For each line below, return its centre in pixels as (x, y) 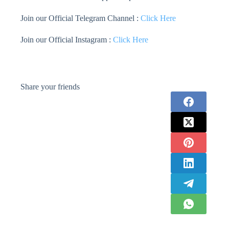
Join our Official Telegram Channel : (81, 18)
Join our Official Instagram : (66, 40)
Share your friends (50, 87)
